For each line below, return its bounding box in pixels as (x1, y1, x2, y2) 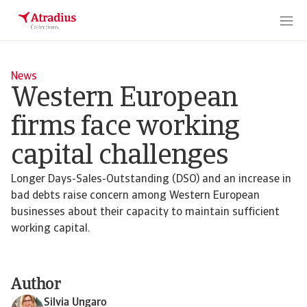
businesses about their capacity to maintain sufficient (11, 207, 280, 218)
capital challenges (11, 143, 229, 171)
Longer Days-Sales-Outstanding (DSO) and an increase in (11, 174, 291, 185)
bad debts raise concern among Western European (11, 191, 260, 201)
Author (11, 277, 61, 293)
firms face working (11, 114, 240, 142)
